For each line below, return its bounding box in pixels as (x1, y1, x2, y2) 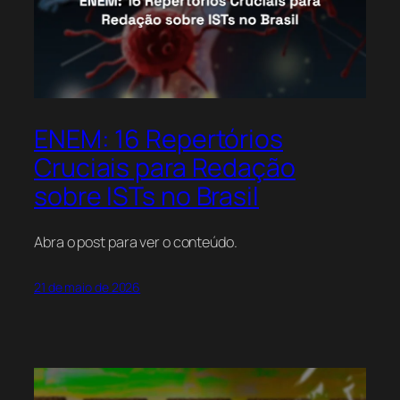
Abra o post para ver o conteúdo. (34, 231, 237, 252)
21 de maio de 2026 (34, 278, 141, 296)
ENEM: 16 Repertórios (34, 121, 283, 156)
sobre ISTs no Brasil (34, 178, 259, 213)
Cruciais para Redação (34, 149, 296, 185)
